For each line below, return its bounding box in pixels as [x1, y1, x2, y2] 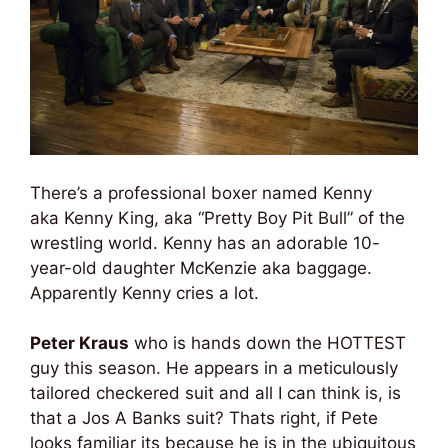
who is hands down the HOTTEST [129, 333, 406, 353]
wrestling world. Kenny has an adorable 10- [30, 232, 380, 253]
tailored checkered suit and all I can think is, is [30, 383, 401, 403]
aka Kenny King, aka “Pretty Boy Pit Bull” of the [30, 207, 405, 228]
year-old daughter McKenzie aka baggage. [30, 257, 372, 278]
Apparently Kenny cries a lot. [30, 282, 259, 303]
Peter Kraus [30, 333, 129, 353]
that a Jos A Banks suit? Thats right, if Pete [30, 408, 378, 428]
